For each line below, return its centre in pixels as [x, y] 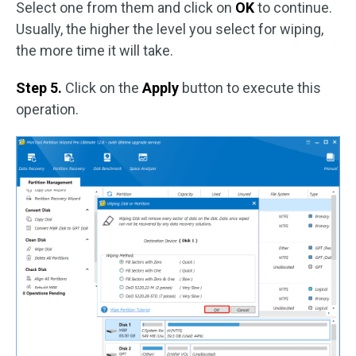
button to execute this [252, 87]
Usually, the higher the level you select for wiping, [170, 29]
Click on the [104, 87]
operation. [47, 109]
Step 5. [41, 87]
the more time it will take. [95, 50]
